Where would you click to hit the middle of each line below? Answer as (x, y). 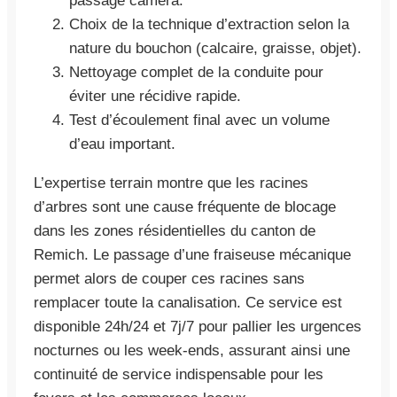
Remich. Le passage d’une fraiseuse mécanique (192, 254)
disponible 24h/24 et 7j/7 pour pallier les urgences (198, 326)
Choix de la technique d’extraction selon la (209, 24)
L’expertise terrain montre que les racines (171, 183)
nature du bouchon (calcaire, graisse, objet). (215, 48)
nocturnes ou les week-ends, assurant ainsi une (192, 350)
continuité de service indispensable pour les (179, 374)
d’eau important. (122, 144)
